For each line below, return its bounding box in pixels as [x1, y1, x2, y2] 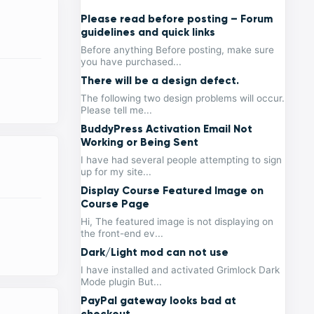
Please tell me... [81, 104, 153, 116]
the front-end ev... [81, 228, 164, 240]
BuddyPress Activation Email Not [81, 122, 253, 136]
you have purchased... [81, 56, 182, 68]
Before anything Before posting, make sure [81, 44, 275, 56]
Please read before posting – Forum [81, 12, 273, 26]
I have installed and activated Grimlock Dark [81, 264, 280, 276]
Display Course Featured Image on [81, 184, 264, 198]
